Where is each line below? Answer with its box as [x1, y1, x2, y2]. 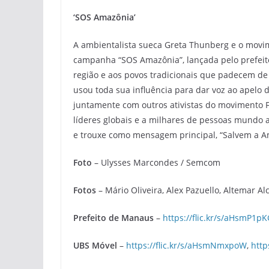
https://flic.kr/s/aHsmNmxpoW [126, 239, 247, 251]
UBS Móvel [73, 239, 117, 251]
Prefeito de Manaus [73, 211, 154, 223]
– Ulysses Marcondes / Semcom [92, 156, 220, 168]
